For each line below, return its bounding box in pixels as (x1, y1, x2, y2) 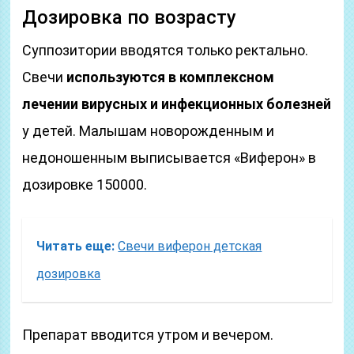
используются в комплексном (66, 69, 275, 85)
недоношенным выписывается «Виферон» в (22, 149, 317, 166)
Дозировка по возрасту (22, 6, 237, 28)
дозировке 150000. (22, 176, 148, 193)
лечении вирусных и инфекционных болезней (22, 96, 332, 112)
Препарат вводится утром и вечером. (22, 326, 274, 343)
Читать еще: (36, 239, 115, 254)
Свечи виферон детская (118, 239, 262, 254)
